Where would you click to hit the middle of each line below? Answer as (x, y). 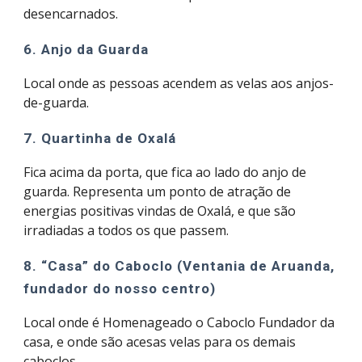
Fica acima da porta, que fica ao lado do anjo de (165, 172)
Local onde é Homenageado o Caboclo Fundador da (179, 322)
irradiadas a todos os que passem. (126, 230)
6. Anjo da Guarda (86, 49)
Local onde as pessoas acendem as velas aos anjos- (179, 83)
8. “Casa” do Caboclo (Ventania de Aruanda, (179, 266)
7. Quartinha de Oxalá (100, 138)
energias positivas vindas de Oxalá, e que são (160, 211)
